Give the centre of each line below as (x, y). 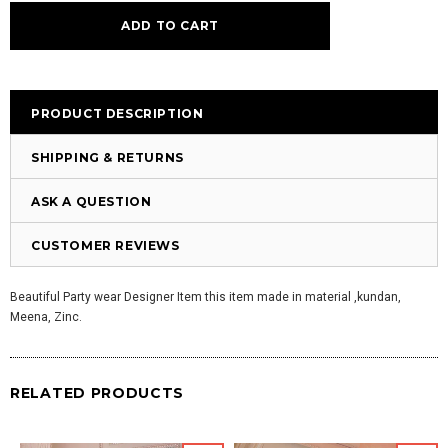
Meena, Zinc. (46, 317)
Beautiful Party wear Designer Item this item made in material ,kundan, (205, 297)
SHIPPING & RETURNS (107, 157)
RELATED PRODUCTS (97, 393)
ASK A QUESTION (91, 201)
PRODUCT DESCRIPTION (117, 113)
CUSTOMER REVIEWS (105, 245)
